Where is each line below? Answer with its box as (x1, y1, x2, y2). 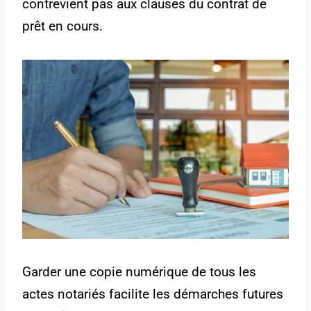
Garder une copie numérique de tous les (22, 264, 256, 280)
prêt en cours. (22, 18, 103, 35)
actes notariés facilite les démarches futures (22, 286, 283, 303)
